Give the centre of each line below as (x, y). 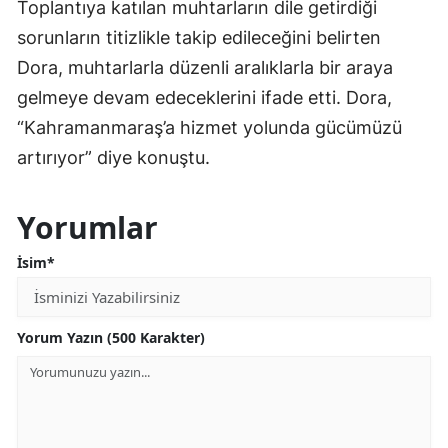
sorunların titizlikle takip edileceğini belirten (199, 38)
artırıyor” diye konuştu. (113, 158)
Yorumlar (87, 228)
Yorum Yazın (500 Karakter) (111, 338)
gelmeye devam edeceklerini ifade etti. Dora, (204, 98)
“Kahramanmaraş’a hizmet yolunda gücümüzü (209, 128)
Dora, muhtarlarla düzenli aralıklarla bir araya (205, 68)
